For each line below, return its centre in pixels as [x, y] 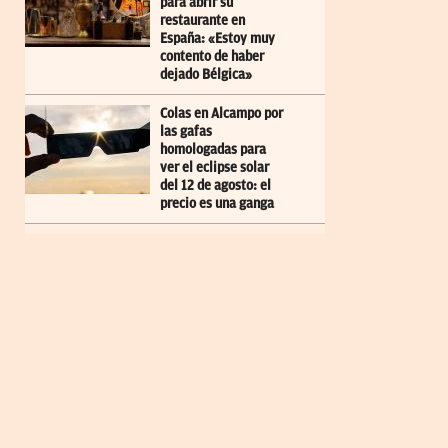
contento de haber [212, 56]
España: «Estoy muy [217, 38]
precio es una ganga [217, 203]
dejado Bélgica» [206, 74]
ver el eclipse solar [214, 167]
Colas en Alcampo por [221, 113]
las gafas [186, 131]
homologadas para [213, 149]
